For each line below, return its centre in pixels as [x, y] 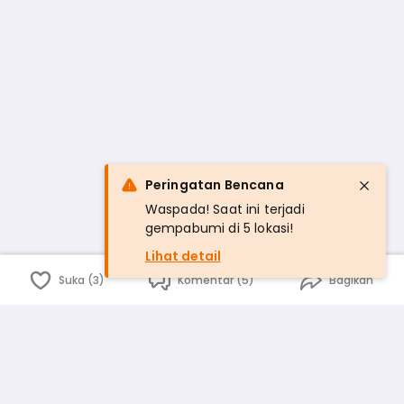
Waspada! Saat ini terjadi [225, 209]
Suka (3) [82, 280]
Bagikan [351, 280]
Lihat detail [183, 256]
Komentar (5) [216, 280]
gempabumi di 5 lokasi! [219, 228]
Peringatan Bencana [214, 185]
